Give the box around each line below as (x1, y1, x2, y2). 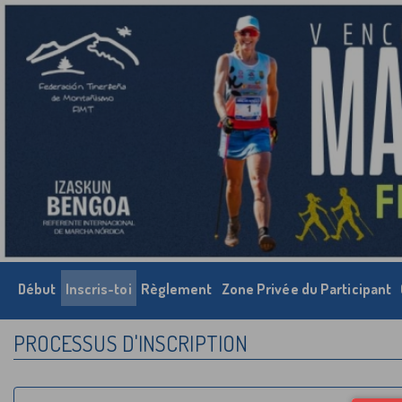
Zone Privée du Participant (221, 280, 392, 299)
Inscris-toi (65, 280, 132, 299)
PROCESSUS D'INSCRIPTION (13, 329, 249, 358)
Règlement (140, 280, 213, 299)
